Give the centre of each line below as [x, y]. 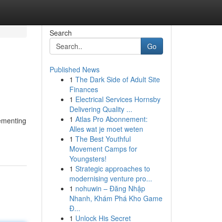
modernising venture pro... [111, 178]
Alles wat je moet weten [106, 129]
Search [60, 33]
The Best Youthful [103, 139]
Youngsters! [88, 159]
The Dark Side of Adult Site [117, 79]
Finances [83, 89]
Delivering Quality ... [101, 109]
